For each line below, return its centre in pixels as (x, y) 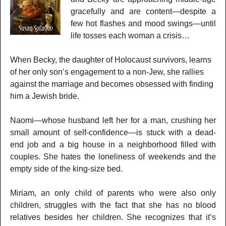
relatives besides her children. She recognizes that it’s (113, 217)
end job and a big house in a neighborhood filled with (113, 144)
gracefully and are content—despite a (143, 11)
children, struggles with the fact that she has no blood (113, 205)
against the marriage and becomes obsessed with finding (111, 84)
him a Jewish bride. (44, 96)
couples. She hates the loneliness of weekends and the (113, 156)
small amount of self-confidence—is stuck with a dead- (113, 132)
